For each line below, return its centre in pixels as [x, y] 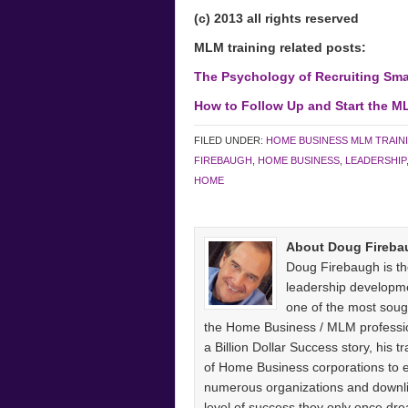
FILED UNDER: [230, 140]
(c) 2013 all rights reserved [276, 18]
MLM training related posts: [280, 47]
